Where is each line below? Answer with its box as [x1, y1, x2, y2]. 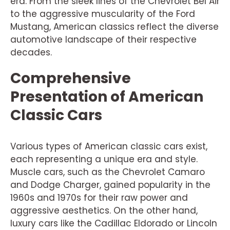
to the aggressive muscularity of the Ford [10, 7, 195, 20]
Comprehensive [10, 68, 131, 88]
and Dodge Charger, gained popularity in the [10, 178, 210, 191]
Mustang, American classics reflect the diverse [10, 20, 219, 33]
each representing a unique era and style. [10, 152, 198, 165]
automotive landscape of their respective [10, 33, 197, 46]
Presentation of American [10, 86, 203, 107]
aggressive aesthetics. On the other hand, [10, 204, 198, 217]
